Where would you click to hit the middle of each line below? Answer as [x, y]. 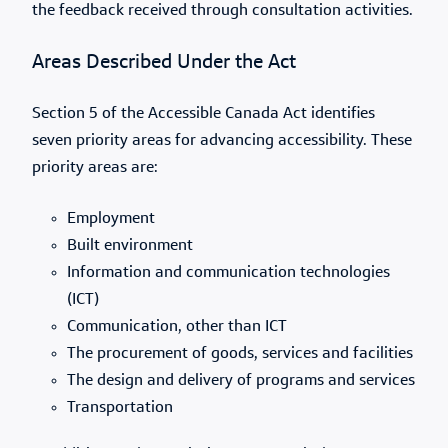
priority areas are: [95, 168]
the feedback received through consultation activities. [222, 11]
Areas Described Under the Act [164, 63]
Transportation [120, 408]
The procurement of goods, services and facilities [240, 354]
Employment [111, 219]
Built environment [130, 246]
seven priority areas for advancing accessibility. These [222, 141]
